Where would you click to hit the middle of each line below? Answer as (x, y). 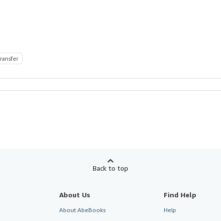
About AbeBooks (82, 210)
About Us (74, 194)
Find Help (180, 194)
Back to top (110, 168)
